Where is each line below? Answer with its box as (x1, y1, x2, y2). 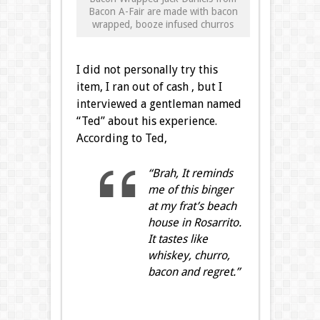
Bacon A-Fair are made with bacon (88, 6, 238, 18)
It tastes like (147, 232, 208, 246)
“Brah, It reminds (147, 166, 233, 181)
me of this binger (147, 183, 233, 197)
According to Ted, (76, 131, 167, 146)
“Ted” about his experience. (76, 114, 217, 129)
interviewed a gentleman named (76, 97, 241, 111)
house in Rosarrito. (147, 216, 241, 230)
